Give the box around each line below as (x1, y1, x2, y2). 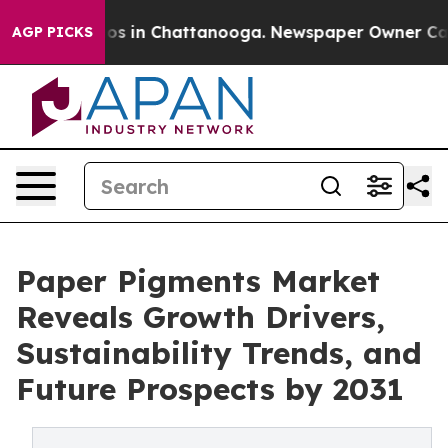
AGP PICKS (12, 23, 93, 41)
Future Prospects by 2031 (16, 370, 404, 408)
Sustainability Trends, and (16, 334, 422, 372)
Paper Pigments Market (16, 262, 380, 300)
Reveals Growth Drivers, (16, 298, 385, 336)
